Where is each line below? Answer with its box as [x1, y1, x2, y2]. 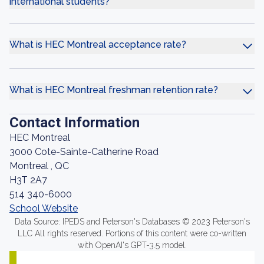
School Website [9, 203, 78, 214]
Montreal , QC [9, 160, 69, 171]
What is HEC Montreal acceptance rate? [9, 39, 186, 50]
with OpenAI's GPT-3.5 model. [77, 240, 187, 250]
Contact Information [9, 114, 140, 131]
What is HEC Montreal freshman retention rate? [9, 84, 218, 95]
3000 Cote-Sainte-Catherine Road [9, 146, 159, 157]
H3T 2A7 [9, 174, 47, 186]
